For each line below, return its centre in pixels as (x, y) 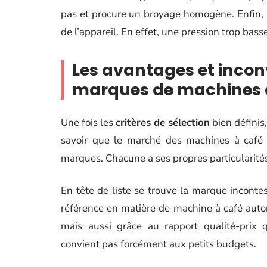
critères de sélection (163, 122)
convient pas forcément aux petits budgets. (159, 244)
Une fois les (89, 122)
